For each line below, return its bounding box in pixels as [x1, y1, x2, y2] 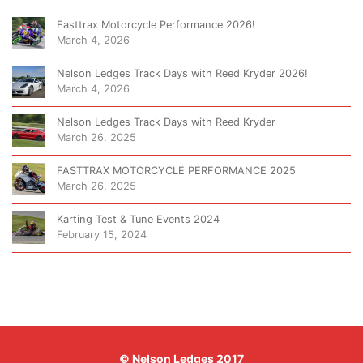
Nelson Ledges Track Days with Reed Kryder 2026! [57, 67, 308, 79]
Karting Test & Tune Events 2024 [57, 213, 220, 225]
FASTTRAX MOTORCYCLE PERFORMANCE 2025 [57, 164, 296, 177]
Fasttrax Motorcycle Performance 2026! [57, 19, 255, 31]
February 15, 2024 [57, 228, 147, 241]
